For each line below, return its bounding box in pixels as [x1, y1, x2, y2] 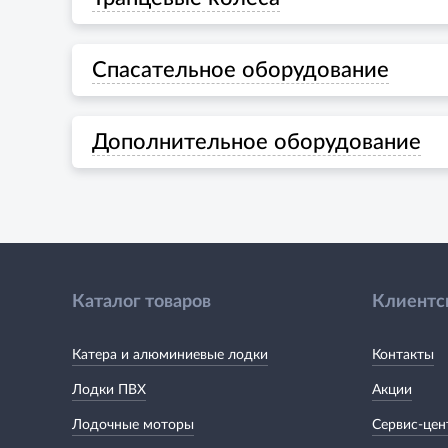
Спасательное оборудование [92, 58, 389, 81]
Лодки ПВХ [72, 382, 146, 397]
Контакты [372, 347, 434, 362]
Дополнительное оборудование [92, 130, 421, 153]
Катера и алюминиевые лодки [72, 347, 268, 362]
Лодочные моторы [72, 417, 194, 432]
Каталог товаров [72, 292, 211, 311]
